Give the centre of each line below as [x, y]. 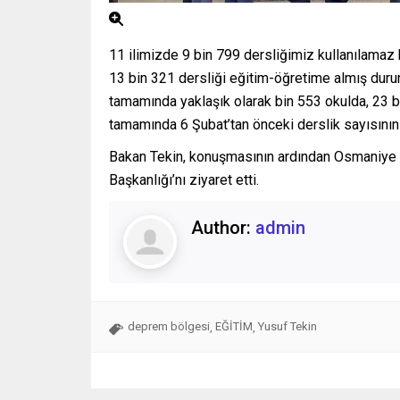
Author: [223, 228]
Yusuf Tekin [287, 327]
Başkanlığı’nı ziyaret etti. [184, 180]
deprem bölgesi [169, 327]
